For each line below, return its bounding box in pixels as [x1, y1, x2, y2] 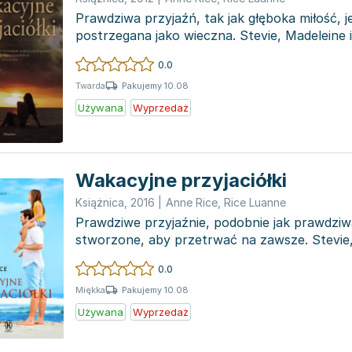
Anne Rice [166, 196, 218, 209]
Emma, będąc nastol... [75, 249, 207, 265]
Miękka [75, 284, 105, 295]
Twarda [75, 80, 105, 91]
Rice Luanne [224, 196, 286, 209]
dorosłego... [75, 45, 145, 60]
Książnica [75, 196, 124, 209]
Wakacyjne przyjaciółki [75, 169, 287, 192]
